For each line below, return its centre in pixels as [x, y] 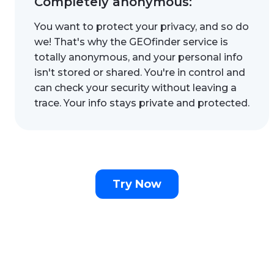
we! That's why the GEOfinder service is [131, 42]
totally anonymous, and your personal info [139, 57]
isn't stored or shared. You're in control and [140, 72]
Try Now [137, 184]
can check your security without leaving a [135, 87]
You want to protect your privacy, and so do [142, 26]
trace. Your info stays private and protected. [142, 103]
